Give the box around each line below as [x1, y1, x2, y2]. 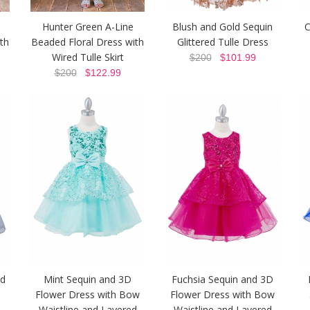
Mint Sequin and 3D [44, 273, 131, 286]
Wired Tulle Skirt [51, 51, 124, 64]
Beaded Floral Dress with [31, 35, 144, 49]
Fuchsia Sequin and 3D [172, 273, 273, 286]
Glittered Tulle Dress [176, 35, 268, 49]
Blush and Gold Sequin [172, 20, 273, 34]
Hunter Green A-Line [42, 20, 134, 34]
